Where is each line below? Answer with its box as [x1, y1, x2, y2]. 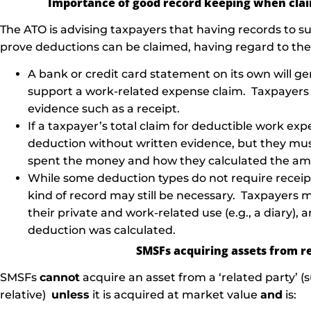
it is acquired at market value [90, 288, 260, 302]
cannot [40, 271, 80, 285]
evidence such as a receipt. [28, 102, 180, 116]
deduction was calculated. [28, 224, 176, 237]
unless [51, 288, 90, 302]
